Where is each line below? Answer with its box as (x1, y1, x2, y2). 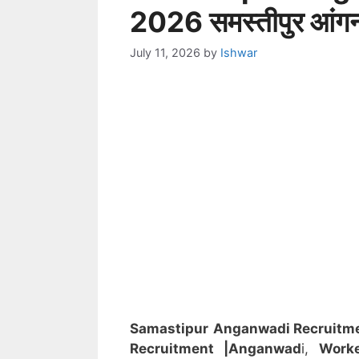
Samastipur (130, 321, 208, 337)
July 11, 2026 (130, 46, 200, 60)
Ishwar (220, 46, 257, 60)
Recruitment (130, 341, 224, 357)
